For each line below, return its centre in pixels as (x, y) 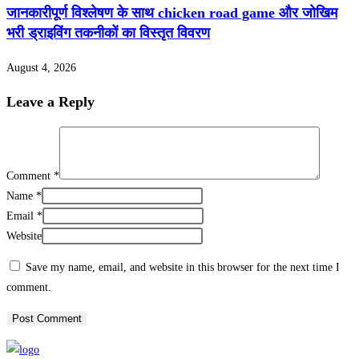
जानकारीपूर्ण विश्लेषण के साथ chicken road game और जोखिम (172, 12)
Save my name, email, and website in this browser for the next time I (183, 267)
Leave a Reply (50, 101)
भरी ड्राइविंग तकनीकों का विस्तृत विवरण (108, 32)
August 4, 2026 (41, 67)
